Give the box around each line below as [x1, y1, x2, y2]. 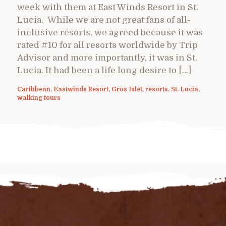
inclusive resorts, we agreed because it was [17, 27, 203, 37]
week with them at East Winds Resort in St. [17, 2, 198, 12]
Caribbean [17, 85, 50, 93]
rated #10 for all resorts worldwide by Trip [17, 40, 198, 50]
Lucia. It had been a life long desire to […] [17, 65, 191, 75]
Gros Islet [111, 85, 142, 93]
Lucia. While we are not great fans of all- [17, 15, 190, 25]
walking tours [17, 94, 61, 101]
